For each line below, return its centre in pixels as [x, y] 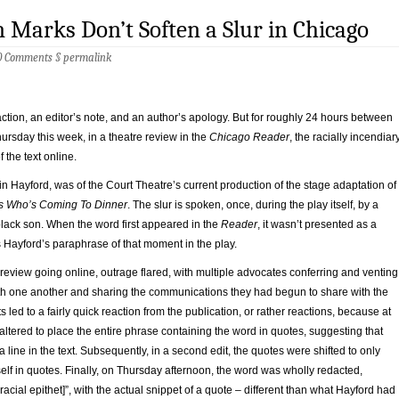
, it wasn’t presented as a [317, 224]
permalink [87, 58]
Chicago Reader [249, 137]
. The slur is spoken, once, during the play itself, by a [253, 204]
